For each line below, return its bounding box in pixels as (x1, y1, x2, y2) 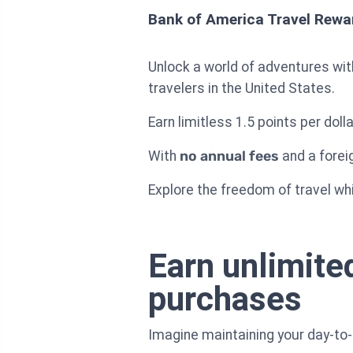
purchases (148, 279, 302, 318)
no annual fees (180, 147, 279, 164)
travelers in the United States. (148, 80, 335, 96)
